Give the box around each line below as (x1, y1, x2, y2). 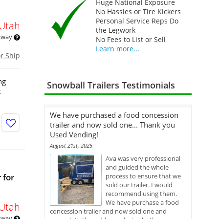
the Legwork (95, 25, 135, 35)
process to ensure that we (106, 172, 181, 180)
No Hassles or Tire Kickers (95, 7, 181, 16)
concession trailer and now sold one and (50, 207, 167, 216)
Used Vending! (50, 130, 98, 139)
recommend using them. (106, 189, 177, 198)
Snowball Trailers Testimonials (47, 79, 175, 91)
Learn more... (95, 44, 139, 53)
